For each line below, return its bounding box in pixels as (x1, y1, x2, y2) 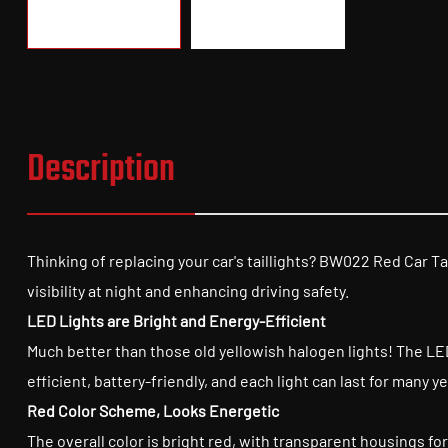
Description (27, 142, 175, 199)
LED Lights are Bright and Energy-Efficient (27, 311, 326, 330)
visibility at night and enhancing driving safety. (27, 281, 349, 300)
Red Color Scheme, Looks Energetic (27, 401, 279, 420)
